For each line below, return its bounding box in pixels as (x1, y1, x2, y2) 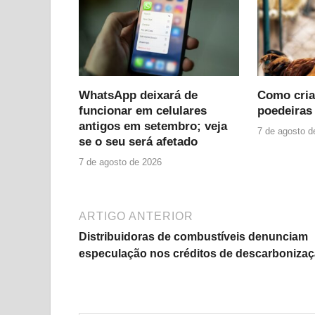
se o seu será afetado (79, 134, 198, 148)
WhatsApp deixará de (79, 88, 198, 102)
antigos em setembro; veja (79, 119, 227, 133)
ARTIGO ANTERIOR (79, 210, 193, 223)
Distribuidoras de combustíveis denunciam (79, 231, 308, 243)
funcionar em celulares (79, 103, 207, 117)
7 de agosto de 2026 (79, 157, 162, 168)
